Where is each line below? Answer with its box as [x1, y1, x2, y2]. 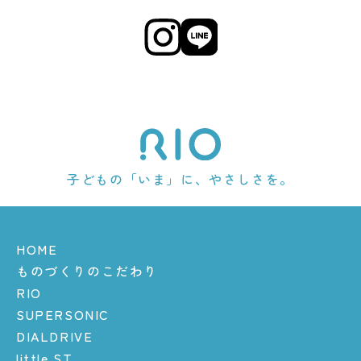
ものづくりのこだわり [16, 260, 158, 280]
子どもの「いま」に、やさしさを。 [67, 168, 294, 189]
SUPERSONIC [16, 304, 110, 324]
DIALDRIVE [16, 326, 93, 346]
